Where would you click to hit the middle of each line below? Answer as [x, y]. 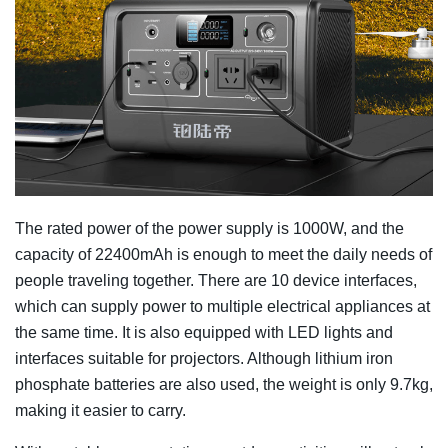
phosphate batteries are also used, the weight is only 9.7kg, [224, 384]
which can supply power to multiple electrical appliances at [222, 306]
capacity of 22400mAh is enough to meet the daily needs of [223, 254]
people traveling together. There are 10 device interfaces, [216, 280]
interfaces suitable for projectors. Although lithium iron [204, 358]
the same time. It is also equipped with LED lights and [204, 332]
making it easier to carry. [100, 410]
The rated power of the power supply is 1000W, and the [209, 228]
